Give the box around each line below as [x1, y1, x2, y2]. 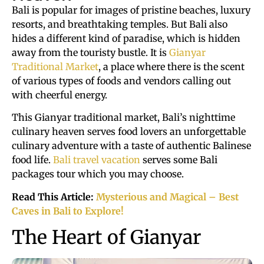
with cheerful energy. [12, 89, 107, 101]
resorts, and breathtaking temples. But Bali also [12, 18, 227, 30]
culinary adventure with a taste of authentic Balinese [12, 140, 251, 152]
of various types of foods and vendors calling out [12, 75, 231, 87]
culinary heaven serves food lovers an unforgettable [12, 126, 246, 138]
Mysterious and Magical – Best [96, 190, 239, 203]
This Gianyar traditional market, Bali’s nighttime [12, 111, 235, 124]
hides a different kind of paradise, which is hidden [12, 32, 240, 44]
